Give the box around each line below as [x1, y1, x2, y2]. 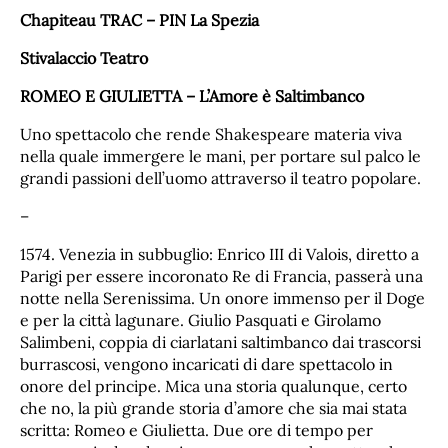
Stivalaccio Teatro [20, 48, 148, 69]
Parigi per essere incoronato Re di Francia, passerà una [20, 266, 423, 287]
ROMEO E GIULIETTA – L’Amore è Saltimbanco [20, 86, 364, 107]
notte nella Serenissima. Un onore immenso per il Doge [20, 288, 425, 309]
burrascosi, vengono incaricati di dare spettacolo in [20, 354, 393, 375]
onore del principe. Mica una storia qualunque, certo [20, 376, 407, 397]
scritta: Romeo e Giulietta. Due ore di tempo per [20, 420, 373, 441]
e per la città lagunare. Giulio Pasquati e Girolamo [20, 310, 381, 331]
